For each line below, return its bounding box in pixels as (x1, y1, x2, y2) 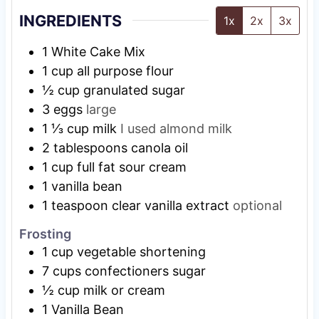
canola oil (130, 140, 188, 156)
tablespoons (53, 140, 127, 156)
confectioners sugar (84, 263, 206, 278)
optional (232, 198, 282, 214)
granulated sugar (83, 83, 185, 98)
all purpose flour (76, 63, 174, 79)
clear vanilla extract (111, 198, 229, 214)
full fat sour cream (76, 159, 187, 175)
